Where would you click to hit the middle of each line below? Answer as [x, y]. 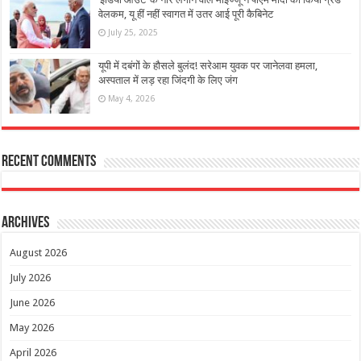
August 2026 [39, 252]
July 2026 [31, 277]
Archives [26, 223]
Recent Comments [49, 162]
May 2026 [32, 327]
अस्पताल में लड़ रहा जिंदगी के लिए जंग [168, 80]
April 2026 [33, 352]
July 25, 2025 [133, 33]
